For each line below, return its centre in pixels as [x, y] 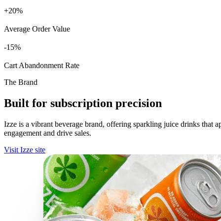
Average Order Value [37, 29]
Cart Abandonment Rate [42, 66]
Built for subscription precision [83, 103]
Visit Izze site [25, 150]
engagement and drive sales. [48, 133]
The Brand [21, 82]
